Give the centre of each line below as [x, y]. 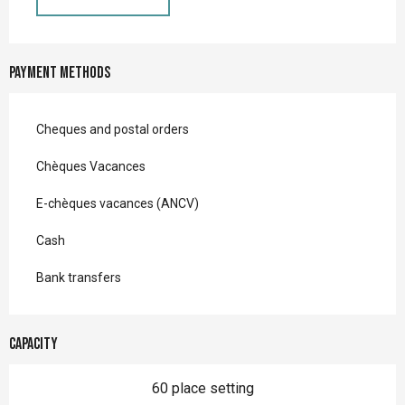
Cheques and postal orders [113, 129]
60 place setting [202, 388]
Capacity [33, 344]
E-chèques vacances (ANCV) [118, 203]
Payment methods [60, 72]
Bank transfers [79, 277]
